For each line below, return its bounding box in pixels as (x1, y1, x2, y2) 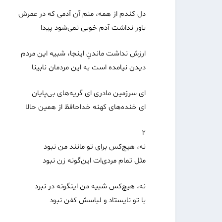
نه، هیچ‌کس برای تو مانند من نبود (44, 142, 146, 153)
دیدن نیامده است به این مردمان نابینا (32, 62, 146, 73)
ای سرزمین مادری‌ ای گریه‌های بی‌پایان (32, 88, 146, 99)
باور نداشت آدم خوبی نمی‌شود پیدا (41, 23, 146, 34)
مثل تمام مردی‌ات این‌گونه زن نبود (43, 156, 146, 166)
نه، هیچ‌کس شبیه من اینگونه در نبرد (35, 181, 146, 192)
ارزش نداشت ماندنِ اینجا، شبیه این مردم (21, 49, 146, 59)
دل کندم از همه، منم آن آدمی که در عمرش (18, 9, 146, 20)
